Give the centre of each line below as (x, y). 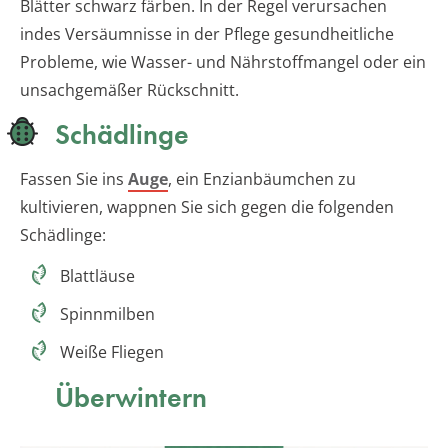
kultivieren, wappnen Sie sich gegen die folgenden (207, 207)
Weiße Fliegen (112, 352)
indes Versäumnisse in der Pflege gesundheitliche (207, 34)
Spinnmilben (107, 314)
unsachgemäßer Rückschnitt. (129, 90)
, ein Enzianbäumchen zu (262, 179)
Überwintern (131, 398)
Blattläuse (97, 276)
